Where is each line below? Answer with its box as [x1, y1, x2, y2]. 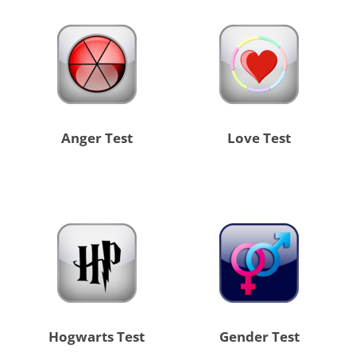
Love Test [227, 129, 292, 148]
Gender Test [219, 327, 300, 346]
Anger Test [60, 129, 133, 148]
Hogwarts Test [48, 327, 145, 346]
